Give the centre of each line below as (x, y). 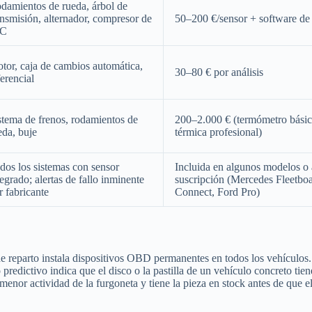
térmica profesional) (218, 132)
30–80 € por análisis (219, 72)
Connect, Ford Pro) (217, 192)
